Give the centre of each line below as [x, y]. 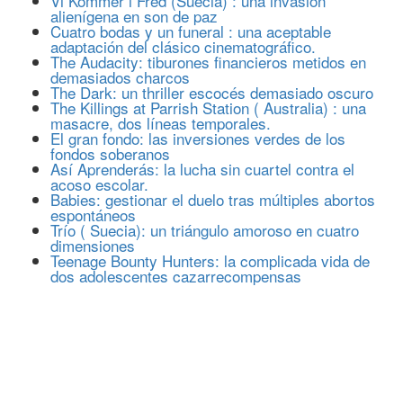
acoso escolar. [99, 184]
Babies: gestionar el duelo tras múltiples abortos [213, 199]
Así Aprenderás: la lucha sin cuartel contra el [202, 169]
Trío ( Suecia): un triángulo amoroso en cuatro [205, 230]
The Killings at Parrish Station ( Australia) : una [208, 107]
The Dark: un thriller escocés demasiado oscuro [212, 92]
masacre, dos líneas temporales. [161, 123]
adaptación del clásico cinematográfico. [183, 46]
